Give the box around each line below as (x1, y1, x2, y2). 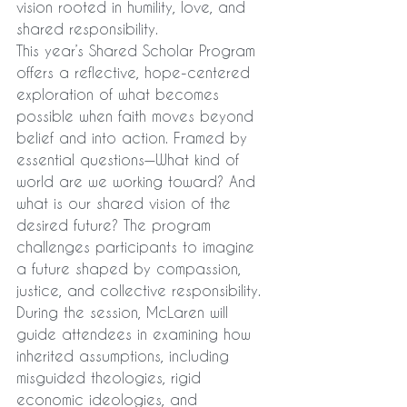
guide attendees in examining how (16, 325, 256, 342)
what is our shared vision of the (16, 194, 236, 212)
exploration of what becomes (16, 85, 224, 103)
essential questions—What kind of (16, 151, 244, 168)
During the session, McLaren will (16, 303, 233, 321)
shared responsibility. (16, 20, 158, 37)
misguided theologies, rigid (16, 369, 206, 386)
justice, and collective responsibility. (16, 282, 261, 299)
